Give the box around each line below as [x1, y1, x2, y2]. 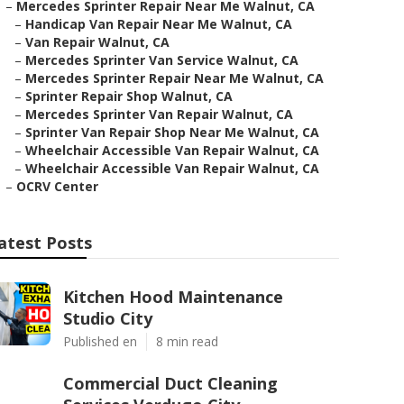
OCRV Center [16, 178, 98, 195]
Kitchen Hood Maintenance [63, 286, 283, 308]
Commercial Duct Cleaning [63, 372, 278, 394]
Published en [63, 333, 137, 350]
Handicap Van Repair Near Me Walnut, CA [25, 15, 292, 32]
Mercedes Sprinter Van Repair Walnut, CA [25, 106, 293, 123]
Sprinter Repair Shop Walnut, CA [25, 87, 233, 105]
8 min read [156, 333, 218, 350]
